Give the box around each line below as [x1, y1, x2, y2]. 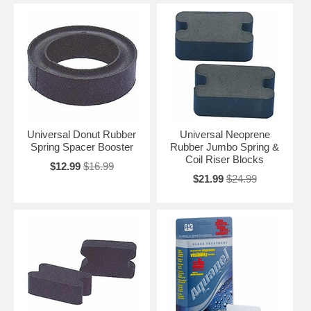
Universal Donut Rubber [27, 128, 137, 140]
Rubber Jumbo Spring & [170, 140, 280, 153]
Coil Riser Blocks [185, 153, 264, 165]
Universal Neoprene [179, 128, 270, 140]
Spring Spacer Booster [30, 140, 133, 153]
